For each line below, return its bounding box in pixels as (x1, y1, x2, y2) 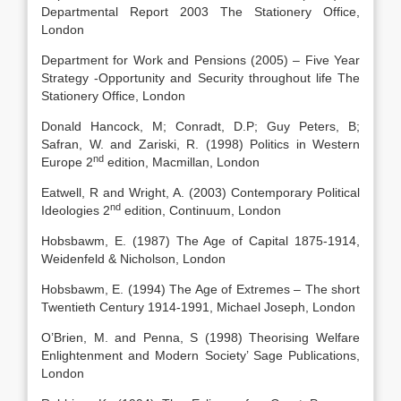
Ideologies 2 (41, 203, 110, 218)
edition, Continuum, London (121, 203, 281, 218)
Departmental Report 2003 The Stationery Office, (41, 4, 360, 19)
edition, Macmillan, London (104, 155, 260, 169)
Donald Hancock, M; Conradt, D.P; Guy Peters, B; (41, 119, 360, 133)
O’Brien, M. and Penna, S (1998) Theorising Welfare (41, 330, 360, 345)
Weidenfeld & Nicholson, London (41, 252, 226, 266)
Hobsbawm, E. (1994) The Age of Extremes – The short (41, 282, 360, 296)
